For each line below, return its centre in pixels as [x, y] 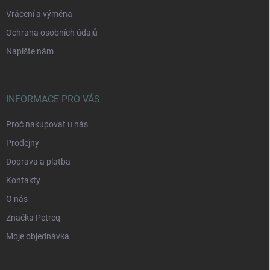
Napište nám [30, 52]
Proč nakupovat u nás [47, 124]
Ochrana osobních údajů [52, 33]
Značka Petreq [33, 218]
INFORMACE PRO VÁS [53, 99]
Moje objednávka [38, 237]
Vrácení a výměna [39, 14]
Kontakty [23, 181]
